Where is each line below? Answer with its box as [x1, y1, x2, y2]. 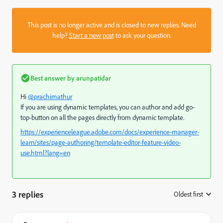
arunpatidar [75, 74, 111, 83]
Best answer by [30, 74, 75, 83]
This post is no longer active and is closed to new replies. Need [27, 20, 196, 30]
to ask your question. [113, 31, 171, 40]
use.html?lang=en [20, 148, 70, 158]
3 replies [12, 189, 43, 200]
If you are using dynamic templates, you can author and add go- [20, 103, 195, 112]
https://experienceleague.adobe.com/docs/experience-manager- [20, 127, 199, 137]
